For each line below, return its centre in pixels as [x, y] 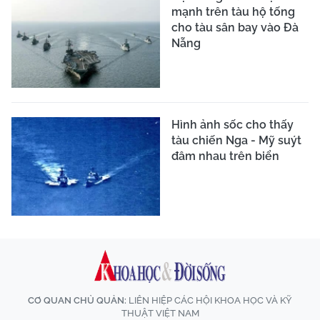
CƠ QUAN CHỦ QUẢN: [77, 301]
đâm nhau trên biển [225, 156]
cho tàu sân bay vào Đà [235, 27]
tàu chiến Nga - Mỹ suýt [236, 140]
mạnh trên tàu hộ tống [233, 11]
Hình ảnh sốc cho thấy [232, 124]
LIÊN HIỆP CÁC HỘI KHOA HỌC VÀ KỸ [209, 301]
